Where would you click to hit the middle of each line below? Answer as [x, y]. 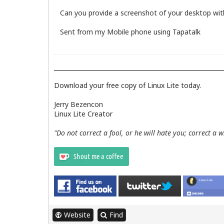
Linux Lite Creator [83, 113]
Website [77, 214]
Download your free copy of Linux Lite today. [127, 85]
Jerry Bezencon [78, 104]
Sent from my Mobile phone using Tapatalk [130, 31]
